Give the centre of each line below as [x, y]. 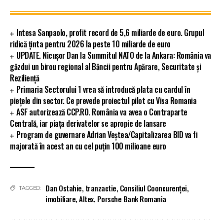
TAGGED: [29, 188]
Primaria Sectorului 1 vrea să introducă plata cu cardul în [103, 90]
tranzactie [101, 188]
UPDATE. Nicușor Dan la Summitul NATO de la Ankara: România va [114, 55]
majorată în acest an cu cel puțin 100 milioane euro [88, 146]
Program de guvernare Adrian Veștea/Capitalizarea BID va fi [107, 135]
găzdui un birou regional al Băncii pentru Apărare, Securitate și [105, 67]
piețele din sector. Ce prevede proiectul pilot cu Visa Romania [103, 101]
